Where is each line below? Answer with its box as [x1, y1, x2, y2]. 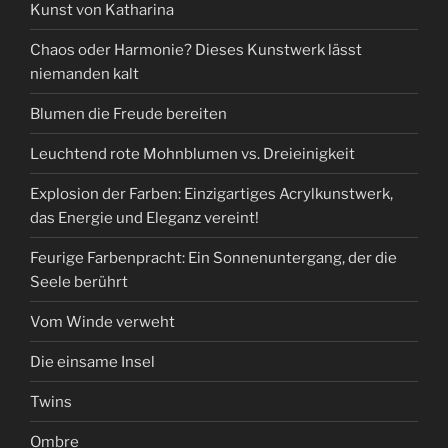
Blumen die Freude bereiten [30, 104, 227, 123]
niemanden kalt [30, 64, 139, 83]
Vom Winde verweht [30, 312, 175, 331]
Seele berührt [30, 272, 128, 291]
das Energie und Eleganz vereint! [30, 208, 259, 227]
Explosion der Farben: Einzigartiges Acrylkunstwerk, [30, 184, 393, 203]
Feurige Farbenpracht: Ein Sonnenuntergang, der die [30, 248, 397, 267]
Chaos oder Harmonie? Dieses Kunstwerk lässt [30, 40, 362, 59]
